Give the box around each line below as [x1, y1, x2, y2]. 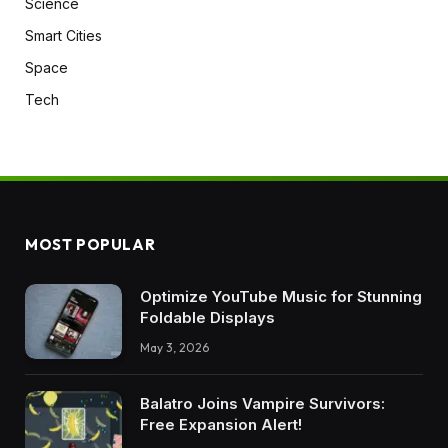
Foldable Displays [140, 307, 275, 327]
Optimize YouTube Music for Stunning [140, 286, 422, 306]
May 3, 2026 [140, 339, 209, 355]
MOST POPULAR [25, 234, 156, 254]
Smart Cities [25, 26, 102, 44]
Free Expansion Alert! [140, 414, 302, 434]
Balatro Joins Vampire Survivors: [140, 393, 385, 413]
